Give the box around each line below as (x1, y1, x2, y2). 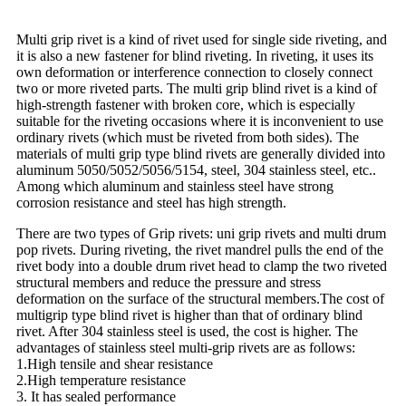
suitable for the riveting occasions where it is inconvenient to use (16, 113, 383, 130)
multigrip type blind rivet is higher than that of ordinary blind (16, 307, 362, 324)
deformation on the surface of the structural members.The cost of (16, 291, 384, 307)
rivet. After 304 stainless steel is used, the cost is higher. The (16, 324, 358, 340)
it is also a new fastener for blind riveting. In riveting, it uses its (16, 48, 373, 64)
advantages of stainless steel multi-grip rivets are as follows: (16, 340, 355, 356)
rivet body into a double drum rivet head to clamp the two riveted (16, 258, 387, 275)
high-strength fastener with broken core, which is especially (16, 97, 355, 113)
